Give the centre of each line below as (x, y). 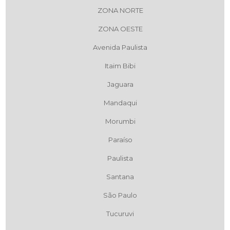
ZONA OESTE (120, 28)
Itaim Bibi (120, 65)
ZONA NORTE (120, 10)
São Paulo (120, 195)
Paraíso (120, 139)
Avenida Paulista (120, 47)
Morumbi (120, 121)
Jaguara (120, 84)
